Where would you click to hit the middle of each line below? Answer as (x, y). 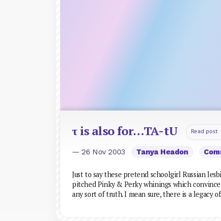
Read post (204, 131)
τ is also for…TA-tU (125, 130)
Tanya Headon (162, 152)
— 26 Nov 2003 (100, 152)
